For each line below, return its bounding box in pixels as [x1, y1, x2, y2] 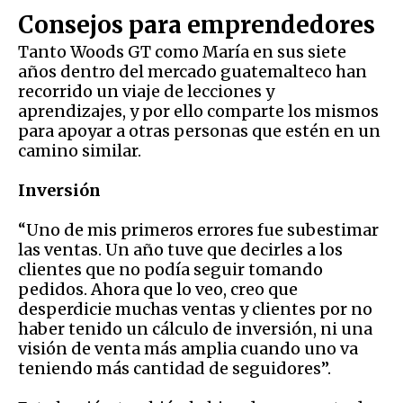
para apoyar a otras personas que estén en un [18, 120, 381, 141]
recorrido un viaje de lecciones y [18, 80, 274, 102]
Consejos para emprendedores [18, 9, 375, 40]
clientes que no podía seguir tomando [18, 258, 323, 280]
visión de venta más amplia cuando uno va [18, 337, 358, 359]
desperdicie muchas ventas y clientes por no [18, 298, 372, 319]
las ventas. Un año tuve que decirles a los [18, 238, 343, 260]
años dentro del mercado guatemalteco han [18, 60, 367, 82]
